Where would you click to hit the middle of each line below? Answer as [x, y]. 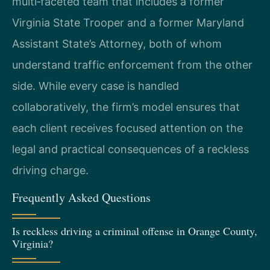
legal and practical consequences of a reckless [130, 149]
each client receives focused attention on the [127, 128]
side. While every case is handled [96, 86]
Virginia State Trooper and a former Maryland [128, 22]
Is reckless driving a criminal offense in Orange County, [135, 231]
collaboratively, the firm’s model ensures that [126, 107]
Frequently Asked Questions [81, 197]
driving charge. [50, 170]
